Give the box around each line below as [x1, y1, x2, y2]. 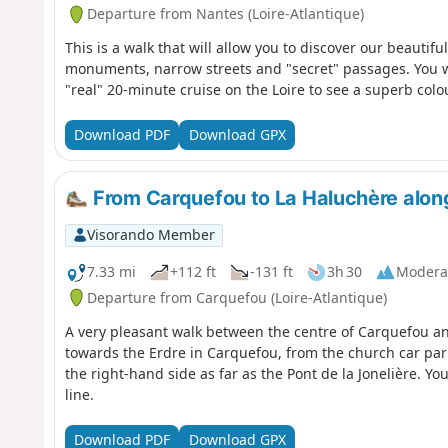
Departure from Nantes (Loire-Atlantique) [86, 4, 364, 24]
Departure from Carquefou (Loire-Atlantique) [86, 287, 387, 307]
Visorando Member [86, 225, 215, 245]
